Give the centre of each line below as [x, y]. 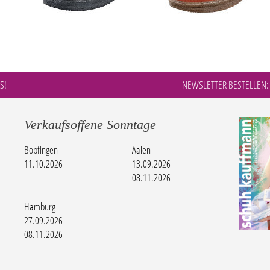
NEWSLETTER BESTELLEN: [225, 85]
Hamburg [40, 207]
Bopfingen [41, 150]
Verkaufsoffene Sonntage [90, 125]
